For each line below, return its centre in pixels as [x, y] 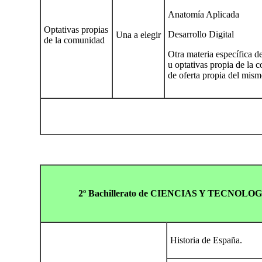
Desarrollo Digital [201, 34]
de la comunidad [74, 40]
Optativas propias [76, 29]
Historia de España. [206, 240]
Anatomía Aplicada [204, 14]
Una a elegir [138, 35]
